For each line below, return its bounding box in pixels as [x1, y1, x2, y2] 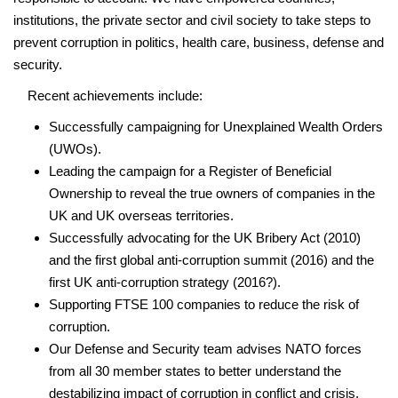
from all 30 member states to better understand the [49, 362, 341, 378]
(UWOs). [49, 140, 101, 156]
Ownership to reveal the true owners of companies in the [49, 185, 375, 201]
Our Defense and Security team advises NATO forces [49, 340, 362, 356]
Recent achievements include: [13, 87, 203, 103]
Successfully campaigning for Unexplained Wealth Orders [49, 118, 383, 134]
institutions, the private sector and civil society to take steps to [13, 12, 370, 28]
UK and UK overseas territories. [49, 207, 234, 223]
